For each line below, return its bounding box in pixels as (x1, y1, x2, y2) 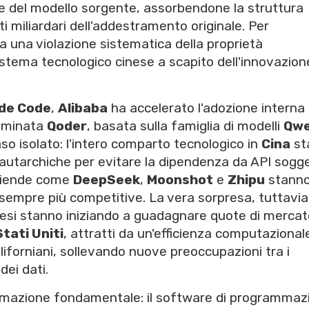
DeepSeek (73, 172, 140, 188)
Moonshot (147, 172, 213, 188)
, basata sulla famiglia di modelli (87, 118, 283, 134)
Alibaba (58, 100, 108, 117)
